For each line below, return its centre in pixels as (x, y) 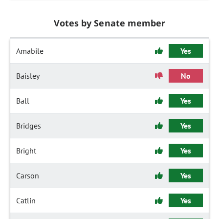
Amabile (30, 51)
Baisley (28, 76)
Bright (26, 151)
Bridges (29, 126)
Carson (28, 175)
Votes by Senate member (109, 23)
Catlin (26, 200)
